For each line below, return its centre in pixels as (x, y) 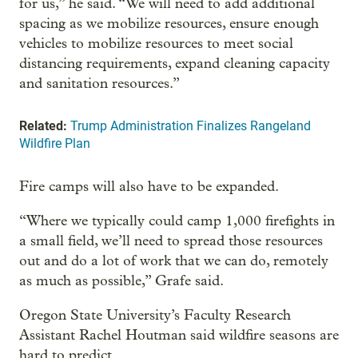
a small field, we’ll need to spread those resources (171, 241)
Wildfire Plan (55, 143)
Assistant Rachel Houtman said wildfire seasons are (179, 335)
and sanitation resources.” (99, 84)
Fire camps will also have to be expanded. (149, 187)
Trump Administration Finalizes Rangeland (191, 126)
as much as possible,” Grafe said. (121, 281)
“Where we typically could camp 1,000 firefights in (177, 221)
